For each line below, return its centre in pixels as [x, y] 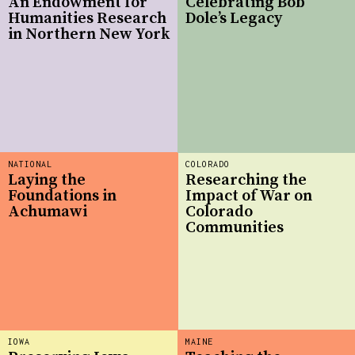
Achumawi [48, 212]
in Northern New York [89, 34]
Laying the [47, 180]
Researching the [246, 180]
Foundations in [62, 196]
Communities [235, 227]
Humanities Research [87, 18]
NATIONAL [30, 164]
